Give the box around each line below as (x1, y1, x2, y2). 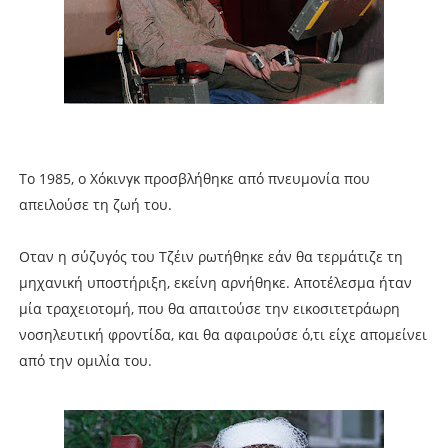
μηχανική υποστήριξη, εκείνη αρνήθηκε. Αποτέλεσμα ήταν (18, 272, 412, 292)
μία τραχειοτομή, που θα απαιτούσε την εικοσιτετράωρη (18, 298, 400, 318)
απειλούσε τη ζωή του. (18, 194, 172, 214)
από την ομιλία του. (18, 350, 152, 370)
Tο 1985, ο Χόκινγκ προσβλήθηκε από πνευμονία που (18, 168, 370, 188)
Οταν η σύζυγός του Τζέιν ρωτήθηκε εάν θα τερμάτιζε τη (18, 246, 403, 266)
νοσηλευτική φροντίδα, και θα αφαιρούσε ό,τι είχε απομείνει (18, 324, 427, 344)
